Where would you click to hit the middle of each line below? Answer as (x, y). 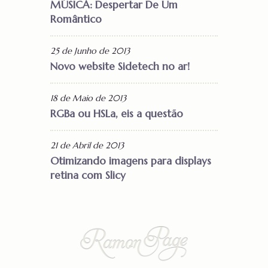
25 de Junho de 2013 (90, 51)
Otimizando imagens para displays (131, 161)
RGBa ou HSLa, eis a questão (117, 114)
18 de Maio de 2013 (88, 98)
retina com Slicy (88, 176)
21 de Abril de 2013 (87, 146)
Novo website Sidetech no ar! (120, 67)
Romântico (76, 19)
